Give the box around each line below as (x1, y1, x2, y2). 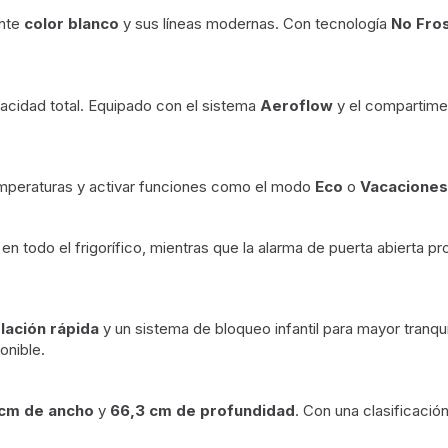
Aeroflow (260, 95, 333, 115)
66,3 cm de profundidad (110, 400, 295, 420)
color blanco (24, 14, 119, 33)
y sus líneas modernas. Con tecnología (119, 14, 391, 33)
